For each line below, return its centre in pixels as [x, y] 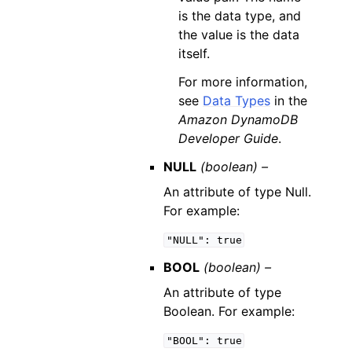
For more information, [243, 82]
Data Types [237, 101]
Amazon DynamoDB [238, 119]
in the [289, 101]
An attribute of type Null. [237, 192]
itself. [194, 53]
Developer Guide [229, 138]
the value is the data [239, 35]
